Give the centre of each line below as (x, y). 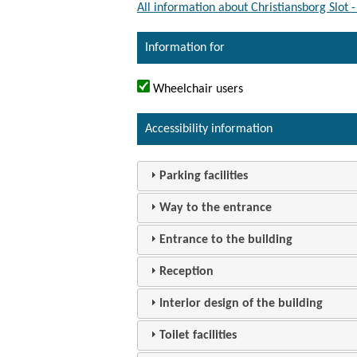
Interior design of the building (241, 303)
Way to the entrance (216, 208)
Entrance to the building (226, 239)
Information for (185, 47)
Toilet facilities (198, 335)
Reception (187, 271)
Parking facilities (204, 176)
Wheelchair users (196, 89)
